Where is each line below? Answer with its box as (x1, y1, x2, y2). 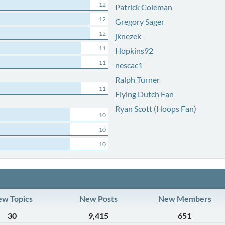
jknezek (115, 31, 141, 41)
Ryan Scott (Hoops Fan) (115, 104, 196, 114)
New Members (158, 194, 211, 203)
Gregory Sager (115, 17, 164, 26)
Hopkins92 (115, 46, 153, 55)
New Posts (79, 194, 118, 203)
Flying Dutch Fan (115, 89, 174, 99)
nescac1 (115, 60, 143, 70)
